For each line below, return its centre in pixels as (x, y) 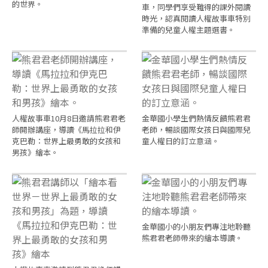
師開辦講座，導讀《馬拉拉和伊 (66, 130)
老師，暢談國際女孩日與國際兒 (196, 130)
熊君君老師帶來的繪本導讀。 (192, 238)
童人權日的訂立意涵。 (180, 141)
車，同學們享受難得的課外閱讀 (196, 7)
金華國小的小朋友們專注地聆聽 (196, 226)
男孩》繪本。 (35, 152)
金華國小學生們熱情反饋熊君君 (196, 118)
